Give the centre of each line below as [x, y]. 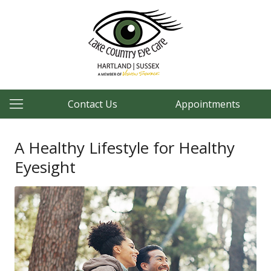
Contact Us [93, 104]
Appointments [207, 104]
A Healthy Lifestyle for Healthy [125, 148]
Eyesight [45, 167]
